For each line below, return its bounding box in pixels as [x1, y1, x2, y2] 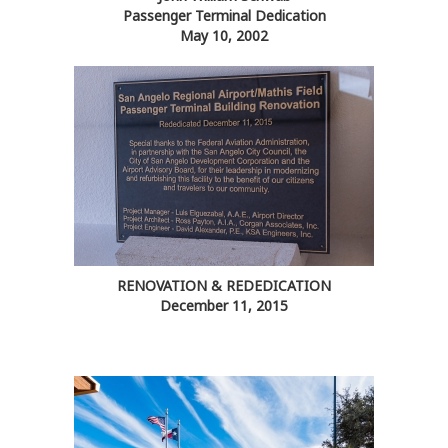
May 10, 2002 [180, 26, 268, 46]
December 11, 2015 [160, 296, 288, 316]
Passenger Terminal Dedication [122, 6, 326, 26]
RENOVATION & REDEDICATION [117, 276, 331, 296]
